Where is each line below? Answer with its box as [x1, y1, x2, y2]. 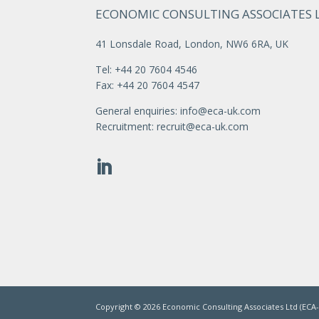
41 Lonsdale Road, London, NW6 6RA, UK [95, 37, 289, 51]
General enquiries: [95, 103, 181, 117]
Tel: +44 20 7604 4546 [95, 63, 198, 77]
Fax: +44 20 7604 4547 [95, 78, 200, 93]
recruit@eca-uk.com [157, 119, 249, 133]
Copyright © [95, 301, 144, 313]
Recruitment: [95, 119, 157, 133]
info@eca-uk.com [180, 103, 261, 117]
